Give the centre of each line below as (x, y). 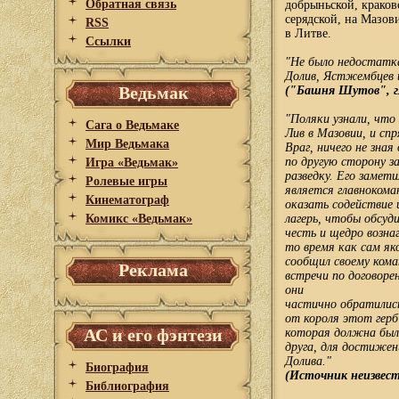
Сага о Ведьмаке (132, 125)
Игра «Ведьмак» (132, 163)
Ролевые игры (126, 181)
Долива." (308, 361)
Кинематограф (127, 200)
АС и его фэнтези (153, 335)
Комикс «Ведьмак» (139, 219)
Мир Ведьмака (127, 144)
